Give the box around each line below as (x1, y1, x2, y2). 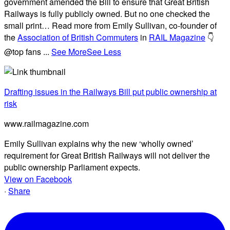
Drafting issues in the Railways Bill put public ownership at (4, 85, 217, 98)
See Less (87, 45, 121, 57)
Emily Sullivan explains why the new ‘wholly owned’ (4, 137, 194, 149)
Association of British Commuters (17, 31, 138, 43)
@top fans (4, 45, 43, 57)
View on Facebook (4, 172, 72, 185)
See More (51, 45, 87, 57)
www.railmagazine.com (4, 117, 89, 129)
